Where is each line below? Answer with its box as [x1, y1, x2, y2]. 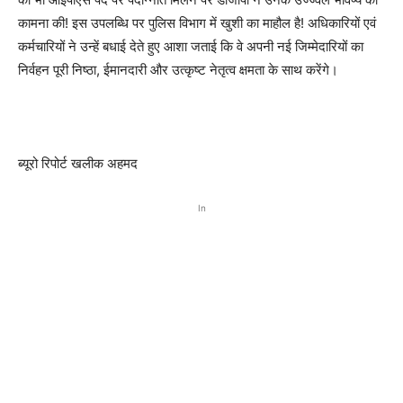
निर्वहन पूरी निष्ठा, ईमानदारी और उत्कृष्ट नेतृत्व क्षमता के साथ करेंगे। [18, 60, 338, 78]
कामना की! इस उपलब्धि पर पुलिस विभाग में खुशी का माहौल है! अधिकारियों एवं [18, 13, 376, 31]
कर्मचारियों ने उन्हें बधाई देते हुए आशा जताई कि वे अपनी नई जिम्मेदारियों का [18, 37, 363, 55]
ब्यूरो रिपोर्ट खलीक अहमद [18, 154, 138, 172]
